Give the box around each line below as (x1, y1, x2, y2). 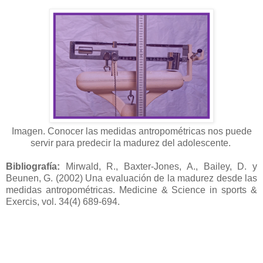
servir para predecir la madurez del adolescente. (30, 137, 233, 148)
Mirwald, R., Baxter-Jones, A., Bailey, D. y (60, 161, 257, 171)
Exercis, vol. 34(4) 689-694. (6, 196, 120, 207)
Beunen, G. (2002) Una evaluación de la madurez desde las (6, 173, 257, 183)
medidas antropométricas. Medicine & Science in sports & (6, 184, 257, 195)
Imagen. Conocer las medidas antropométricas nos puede (11, 126, 252, 136)
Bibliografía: (6, 161, 60, 171)
